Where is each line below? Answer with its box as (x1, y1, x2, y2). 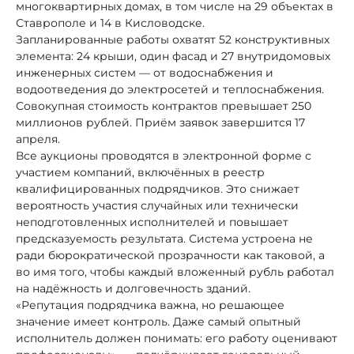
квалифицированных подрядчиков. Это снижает (16, 181, 299, 196)
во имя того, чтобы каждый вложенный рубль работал (16, 264, 334, 279)
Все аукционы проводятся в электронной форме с (16, 148, 311, 163)
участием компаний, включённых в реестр (16, 164, 265, 179)
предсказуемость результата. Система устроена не (16, 231, 313, 246)
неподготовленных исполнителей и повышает (16, 214, 288, 229)
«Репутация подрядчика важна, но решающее (16, 297, 284, 312)
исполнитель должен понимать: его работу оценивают (16, 330, 337, 345)
